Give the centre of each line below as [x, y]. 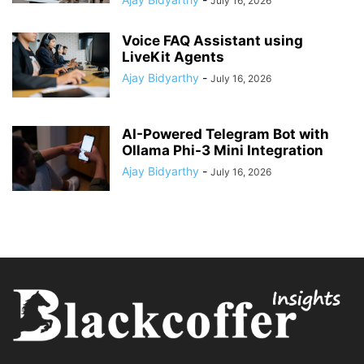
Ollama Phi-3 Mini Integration [223, 150]
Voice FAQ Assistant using [212, 40]
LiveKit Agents [173, 56]
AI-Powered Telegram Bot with [225, 134]
